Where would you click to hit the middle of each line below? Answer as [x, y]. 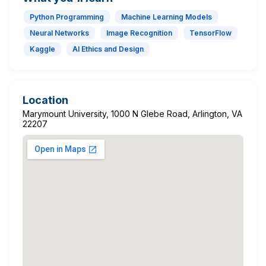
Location [45, 100]
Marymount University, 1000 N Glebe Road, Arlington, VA [132, 113]
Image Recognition [139, 33]
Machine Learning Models [167, 17]
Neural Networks [59, 33]
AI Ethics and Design [108, 49]
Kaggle [42, 49]
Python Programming [67, 17]
